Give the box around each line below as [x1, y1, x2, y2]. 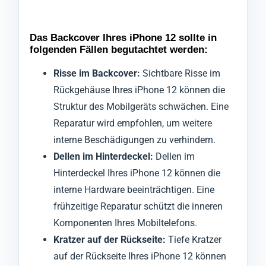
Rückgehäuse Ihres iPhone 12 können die [53, 84, 225, 96]
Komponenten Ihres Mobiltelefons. [53, 217, 197, 229]
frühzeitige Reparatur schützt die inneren [53, 200, 223, 212]
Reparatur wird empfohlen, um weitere [53, 117, 212, 129]
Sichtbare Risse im [140, 67, 220, 79]
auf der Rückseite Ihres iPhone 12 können [53, 250, 226, 262]
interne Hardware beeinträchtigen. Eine [53, 183, 214, 195]
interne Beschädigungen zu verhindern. [53, 134, 216, 145]
